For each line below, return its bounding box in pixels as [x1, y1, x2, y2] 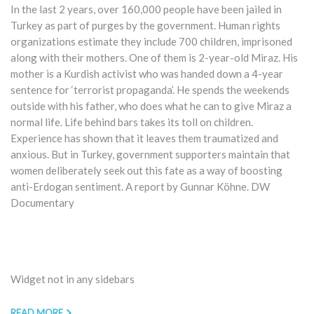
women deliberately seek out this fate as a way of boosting [11, 163, 282, 177]
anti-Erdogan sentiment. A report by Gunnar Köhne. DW [11, 179, 270, 193]
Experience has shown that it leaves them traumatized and [11, 131, 278, 144]
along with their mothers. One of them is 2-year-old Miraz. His [11, 50, 298, 64]
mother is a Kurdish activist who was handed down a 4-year [11, 67, 283, 80]
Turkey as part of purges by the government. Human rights [11, 18, 280, 32]
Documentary [11, 196, 74, 209]
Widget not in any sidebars [11, 272, 135, 285]
